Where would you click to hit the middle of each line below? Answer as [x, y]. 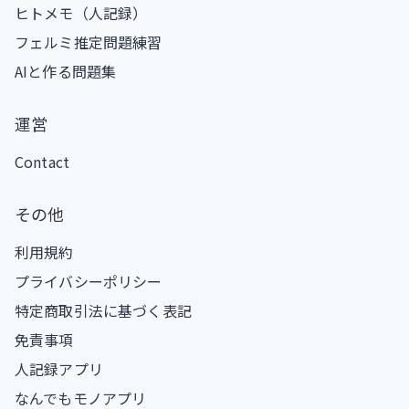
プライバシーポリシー [89, 281]
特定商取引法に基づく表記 [103, 310]
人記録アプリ [59, 368]
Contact [42, 161]
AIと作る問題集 [66, 71]
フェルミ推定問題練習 [89, 42]
